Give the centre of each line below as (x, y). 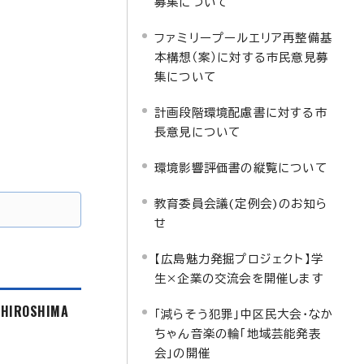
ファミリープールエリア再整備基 (243, 38)
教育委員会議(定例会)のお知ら (241, 204)
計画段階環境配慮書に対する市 (241, 113)
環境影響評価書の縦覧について (241, 168)
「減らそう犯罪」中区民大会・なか (244, 314)
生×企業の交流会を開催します (239, 278)
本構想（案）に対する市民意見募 (241, 57)
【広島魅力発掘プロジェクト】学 (239, 259)
